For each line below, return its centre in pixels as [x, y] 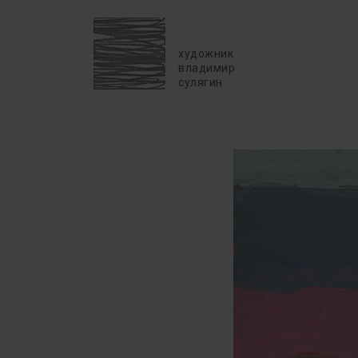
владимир [207, 68]
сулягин [201, 82]
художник [206, 54]
